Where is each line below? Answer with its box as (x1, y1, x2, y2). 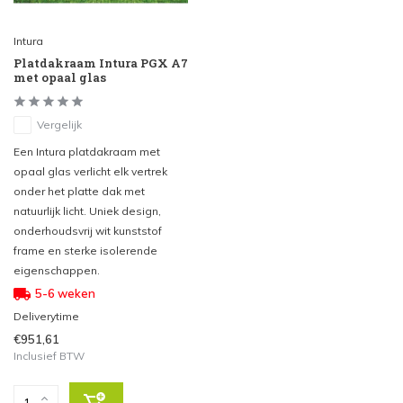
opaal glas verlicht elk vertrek (13, 164, 167, 178)
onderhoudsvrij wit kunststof (13, 223, 162, 237)
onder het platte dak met (13, 184, 145, 198)
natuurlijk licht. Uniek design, (13, 203, 161, 218)
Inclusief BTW (13, 348, 85, 363)
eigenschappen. (13, 263, 100, 277)
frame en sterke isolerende (13, 243, 157, 257)
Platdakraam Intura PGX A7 (13, 54, 188, 71)
